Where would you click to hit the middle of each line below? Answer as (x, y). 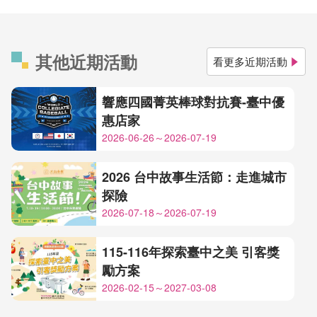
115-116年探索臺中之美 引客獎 (191, 252)
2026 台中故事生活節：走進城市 (194, 177)
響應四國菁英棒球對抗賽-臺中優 (193, 102)
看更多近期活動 (250, 62)
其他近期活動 (86, 61)
